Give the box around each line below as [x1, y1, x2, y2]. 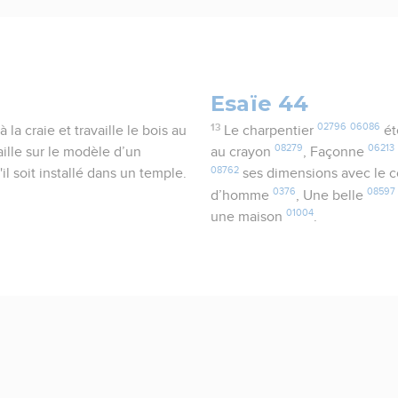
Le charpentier [223, 123, 317, 139]
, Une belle [296, 188, 368, 203]
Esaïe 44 [211, 90, 309, 116]
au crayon [211, 145, 275, 160]
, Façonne [303, 145, 369, 160]
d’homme [211, 188, 274, 203]
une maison [211, 210, 287, 225]
